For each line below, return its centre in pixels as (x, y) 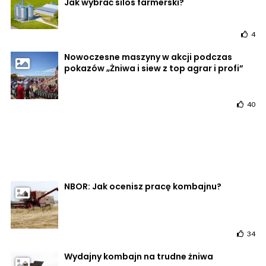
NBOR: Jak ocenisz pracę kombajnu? (143, 186)
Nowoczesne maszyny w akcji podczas (148, 57)
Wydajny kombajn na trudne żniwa (139, 256)
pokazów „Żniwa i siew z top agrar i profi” (154, 68)
